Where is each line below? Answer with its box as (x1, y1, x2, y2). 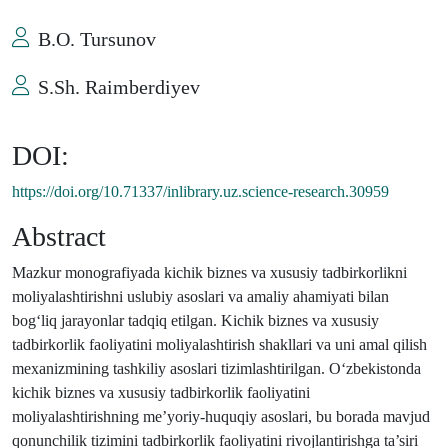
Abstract (12, 221, 106, 253)
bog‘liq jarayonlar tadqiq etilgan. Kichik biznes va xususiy (12, 312, 379, 330)
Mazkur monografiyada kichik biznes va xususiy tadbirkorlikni (12, 264, 407, 282)
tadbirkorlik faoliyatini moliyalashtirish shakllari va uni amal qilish (12, 336, 427, 354)
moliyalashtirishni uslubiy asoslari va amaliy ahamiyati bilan (12, 288, 389, 306)
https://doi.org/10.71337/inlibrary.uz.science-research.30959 (12, 183, 389, 201)
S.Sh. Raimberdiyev (38, 76, 200, 99)
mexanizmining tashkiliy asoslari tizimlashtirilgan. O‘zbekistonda (12, 360, 421, 378)
